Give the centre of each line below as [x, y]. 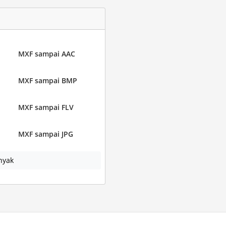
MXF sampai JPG [45, 134]
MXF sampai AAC [46, 54]
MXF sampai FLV [46, 107]
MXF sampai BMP [47, 80]
